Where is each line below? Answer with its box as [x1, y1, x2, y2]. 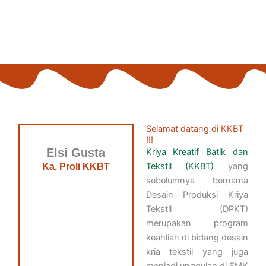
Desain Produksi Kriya [145, 189, 248, 200]
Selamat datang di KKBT [145, 123, 243, 134]
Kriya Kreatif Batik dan [145, 147, 248, 157]
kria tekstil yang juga [145, 246, 248, 257]
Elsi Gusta [46, 146, 106, 159]
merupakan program [145, 218, 248, 229]
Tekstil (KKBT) [145, 161, 214, 172]
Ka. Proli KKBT [42, 161, 110, 172]
